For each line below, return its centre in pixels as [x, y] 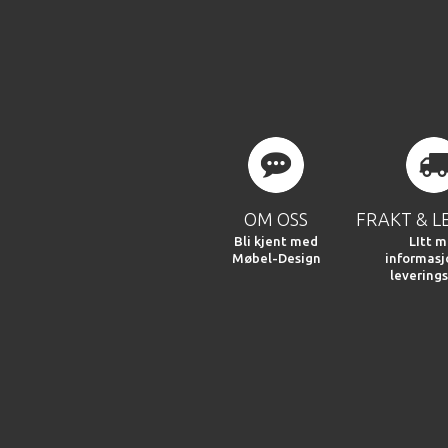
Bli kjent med [276, 241]
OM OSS [276, 219]
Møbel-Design [276, 258]
